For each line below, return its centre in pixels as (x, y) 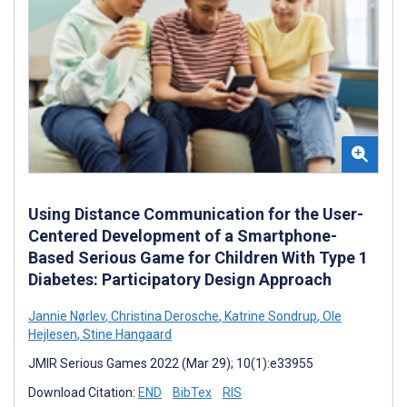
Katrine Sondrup (269, 316)
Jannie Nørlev (67, 316)
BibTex (192, 392)
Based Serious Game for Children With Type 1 (198, 257)
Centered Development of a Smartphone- (183, 235)
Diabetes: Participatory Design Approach (180, 279)
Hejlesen (53, 334)
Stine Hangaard (126, 334)
